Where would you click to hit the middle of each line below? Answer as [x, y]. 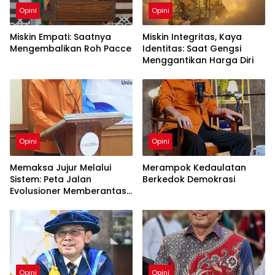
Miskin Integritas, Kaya [192, 37]
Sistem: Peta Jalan [51, 180]
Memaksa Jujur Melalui [60, 168]
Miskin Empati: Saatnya [60, 37]
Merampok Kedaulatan [194, 168]
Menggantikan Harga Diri [198, 60]
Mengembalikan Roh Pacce [71, 48]
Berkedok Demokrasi [189, 180]
